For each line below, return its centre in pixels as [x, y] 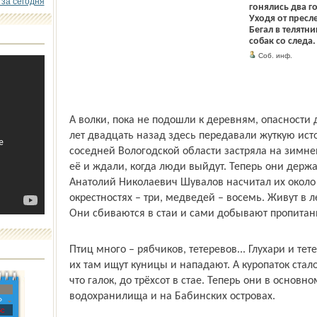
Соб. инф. [274, 56]
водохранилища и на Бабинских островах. [172, 296]
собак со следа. [282, 41]
